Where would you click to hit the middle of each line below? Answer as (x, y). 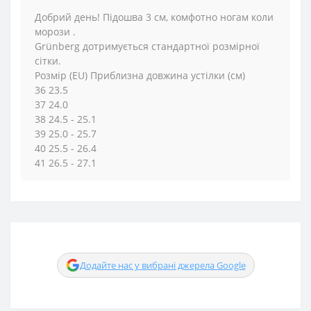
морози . (55, 32)
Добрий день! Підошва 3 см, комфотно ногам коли (154, 17)
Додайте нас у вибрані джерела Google (162, 265)
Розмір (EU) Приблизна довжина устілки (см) (140, 75)
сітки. (48, 61)
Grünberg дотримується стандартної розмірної (147, 46)
